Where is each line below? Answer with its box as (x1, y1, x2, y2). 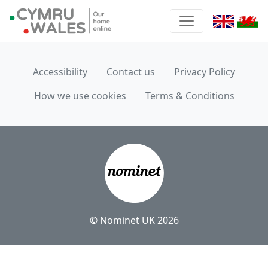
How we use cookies (33, 89, 126, 103)
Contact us (106, 65, 155, 79)
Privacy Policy (174, 65, 235, 79)
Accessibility (33, 65, 87, 79)
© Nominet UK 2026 (89, 214, 179, 227)
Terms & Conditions (145, 89, 234, 103)
